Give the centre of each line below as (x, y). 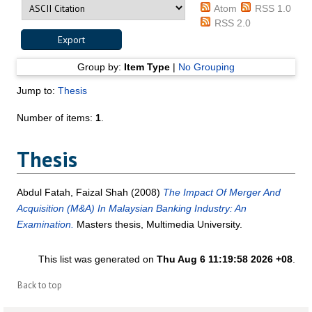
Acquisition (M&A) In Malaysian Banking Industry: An (132, 209)
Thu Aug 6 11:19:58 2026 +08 (224, 259)
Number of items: (56, 117)
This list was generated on (97, 259)
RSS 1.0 (273, 9)
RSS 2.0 (233, 23)
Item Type (147, 67)
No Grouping (206, 67)
